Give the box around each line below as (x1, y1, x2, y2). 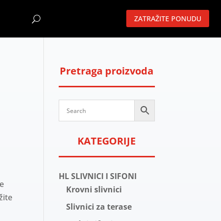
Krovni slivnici (66, 184, 122, 195)
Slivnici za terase (66, 201, 132, 212)
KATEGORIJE (77, 134, 136, 147)
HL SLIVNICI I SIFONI (59, 171, 137, 182)
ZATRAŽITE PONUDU (134, 14, 202, 24)
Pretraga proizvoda (60, 64, 154, 77)
